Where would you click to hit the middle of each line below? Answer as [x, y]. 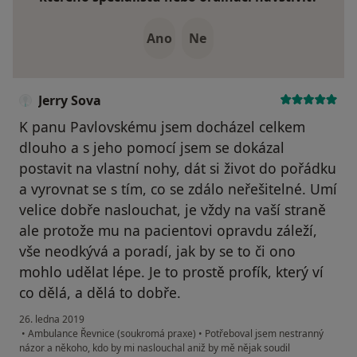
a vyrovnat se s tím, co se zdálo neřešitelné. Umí [178, 188]
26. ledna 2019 [52, 319]
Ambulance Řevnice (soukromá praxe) [112, 333]
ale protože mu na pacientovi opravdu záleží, [168, 230]
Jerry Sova [70, 100]
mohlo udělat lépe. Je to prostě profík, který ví [171, 271]
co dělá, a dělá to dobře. [100, 292]
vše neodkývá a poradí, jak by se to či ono [157, 251]
